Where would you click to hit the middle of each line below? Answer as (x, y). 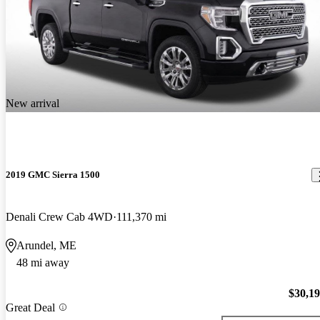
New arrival (32, 104)
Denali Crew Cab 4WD (59, 217)
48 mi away (43, 263)
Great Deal (30, 307)
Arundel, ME (46, 246)
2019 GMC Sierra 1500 (53, 175)
